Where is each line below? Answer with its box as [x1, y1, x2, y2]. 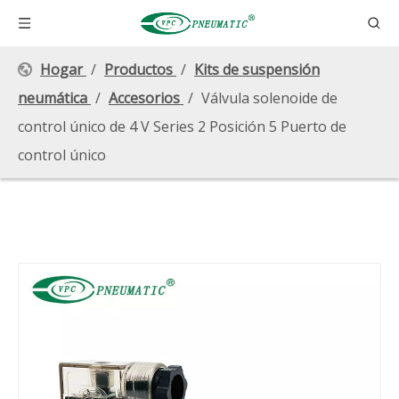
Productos [104, 60, 173, 79]
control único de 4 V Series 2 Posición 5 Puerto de [18, 117, 346, 136]
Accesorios [109, 88, 180, 108]
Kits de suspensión [194, 60, 320, 79]
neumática [18, 88, 87, 108]
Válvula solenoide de [201, 88, 338, 108]
